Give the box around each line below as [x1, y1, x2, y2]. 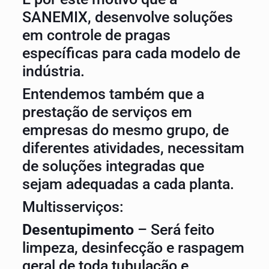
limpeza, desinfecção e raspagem [22, 239, 244, 256]
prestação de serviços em [22, 103, 192, 121]
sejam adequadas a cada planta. [22, 175, 234, 193]
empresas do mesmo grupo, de [22, 121, 229, 139]
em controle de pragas [22, 26, 171, 44]
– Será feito [133, 221, 214, 238]
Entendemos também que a [22, 85, 204, 103]
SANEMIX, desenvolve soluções [22, 8, 233, 26]
